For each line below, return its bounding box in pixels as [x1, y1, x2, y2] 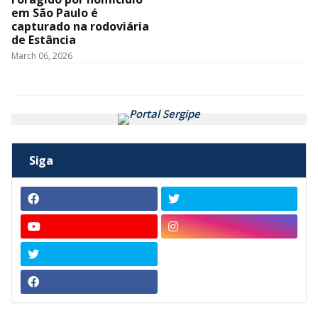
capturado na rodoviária [11, 18, 149, 35]
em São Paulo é [11, 5, 98, 21]
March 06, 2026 [11, 50, 72, 62]
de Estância [11, 32, 76, 48]
